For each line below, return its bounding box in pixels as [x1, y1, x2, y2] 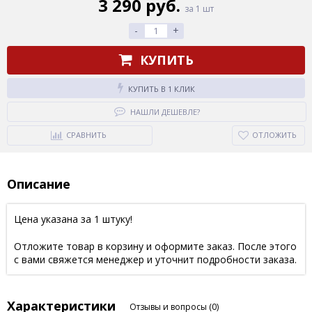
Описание [7, 175, 70, 192]
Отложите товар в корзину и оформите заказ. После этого [14, 239, 297, 253]
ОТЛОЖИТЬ [252, 129, 297, 140]
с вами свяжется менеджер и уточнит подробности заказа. [14, 252, 297, 266]
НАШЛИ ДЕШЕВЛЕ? [130, 106, 200, 117]
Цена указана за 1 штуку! [14, 212, 132, 226]
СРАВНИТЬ [66, 129, 107, 140]
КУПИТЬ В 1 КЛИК [127, 83, 195, 94]
